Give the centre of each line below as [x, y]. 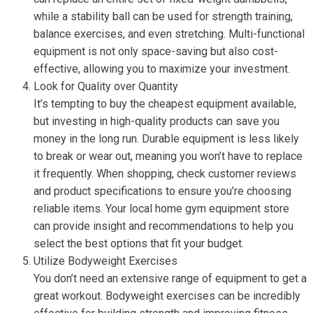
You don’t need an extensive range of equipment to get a [170, 278]
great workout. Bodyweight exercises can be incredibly [167, 296]
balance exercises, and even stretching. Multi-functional [169, 34]
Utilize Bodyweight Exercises [105, 261]
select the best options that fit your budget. [139, 243]
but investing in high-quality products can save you [156, 121]
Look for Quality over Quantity [106, 86]
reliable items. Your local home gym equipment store [161, 209]
